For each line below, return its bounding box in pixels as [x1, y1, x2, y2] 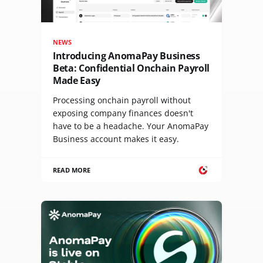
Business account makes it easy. [53, 133, 179, 145]
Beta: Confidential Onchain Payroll [53, 62, 210, 75]
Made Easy [53, 74, 101, 87]
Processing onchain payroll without [53, 95, 191, 106]
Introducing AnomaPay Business [53, 49, 200, 63]
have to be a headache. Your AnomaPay [53, 120, 208, 132]
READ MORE [53, 166, 91, 175]
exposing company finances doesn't [53, 107, 193, 119]
